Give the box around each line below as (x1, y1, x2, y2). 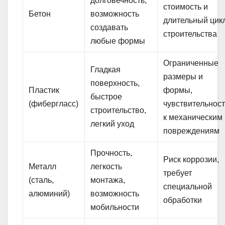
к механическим (163, 113, 223, 122)
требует (163, 169, 192, 178)
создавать (90, 23, 129, 32)
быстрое (90, 92, 123, 101)
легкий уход (90, 120, 135, 129)
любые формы (90, 37, 146, 46)
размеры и (163, 72, 203, 81)
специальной (163, 182, 212, 191)
